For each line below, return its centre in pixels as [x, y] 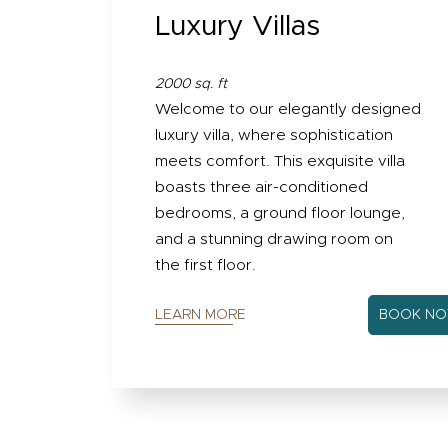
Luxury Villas [238, 27]
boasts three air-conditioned [262, 188]
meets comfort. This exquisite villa [280, 162]
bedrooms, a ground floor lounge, [280, 214]
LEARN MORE [201, 315]
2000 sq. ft [191, 84]
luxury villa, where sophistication [274, 136]
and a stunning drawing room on [274, 240]
